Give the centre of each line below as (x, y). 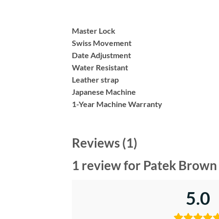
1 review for (108, 165)
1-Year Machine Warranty (117, 104)
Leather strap (95, 80)
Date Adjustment (101, 55)
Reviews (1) (105, 143)
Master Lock (94, 31)
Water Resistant (100, 67)
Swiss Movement (102, 43)
